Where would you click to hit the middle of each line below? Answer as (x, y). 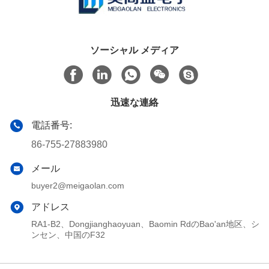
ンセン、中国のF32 (68, 234)
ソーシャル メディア (134, 50)
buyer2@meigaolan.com (78, 185)
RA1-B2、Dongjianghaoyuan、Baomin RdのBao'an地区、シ (145, 224)
